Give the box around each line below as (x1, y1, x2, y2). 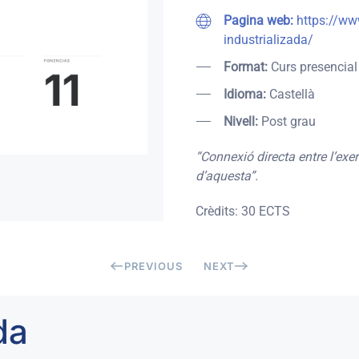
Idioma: (224, 86, 269, 102)
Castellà (269, 86, 315, 102)
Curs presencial (271, 58, 357, 75)
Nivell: (224, 113, 261, 129)
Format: (224, 58, 271, 75)
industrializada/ (224, 31, 313, 47)
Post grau (261, 113, 316, 129)
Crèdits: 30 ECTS (196, 203, 290, 219)
